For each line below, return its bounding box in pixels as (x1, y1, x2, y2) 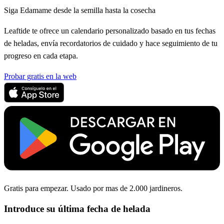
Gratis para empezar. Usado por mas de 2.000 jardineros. (4, 183, 182, 192)
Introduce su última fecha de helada (4, 203, 150, 214)
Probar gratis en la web (4, 72, 76, 81)
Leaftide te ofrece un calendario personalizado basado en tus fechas (4, 26, 215, 35)
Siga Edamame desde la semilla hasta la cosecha (4, 6, 155, 15)
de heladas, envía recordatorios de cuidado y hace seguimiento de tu (4, 39, 217, 48)
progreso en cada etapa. (4, 51, 78, 60)
